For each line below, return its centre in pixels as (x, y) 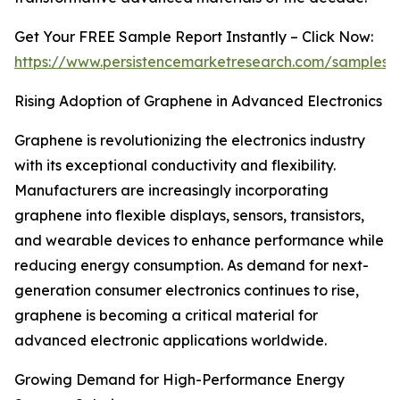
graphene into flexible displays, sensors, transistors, (189, 216)
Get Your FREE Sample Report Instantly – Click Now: (194, 37)
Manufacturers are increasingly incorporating (171, 191)
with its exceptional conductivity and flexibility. (175, 166)
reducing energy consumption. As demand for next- (192, 266)
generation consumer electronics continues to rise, (187, 291)
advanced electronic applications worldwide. (171, 341)
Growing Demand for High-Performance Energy (179, 380)
